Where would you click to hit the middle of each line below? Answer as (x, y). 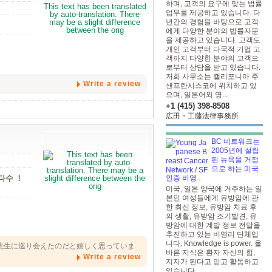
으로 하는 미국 (235, 169)
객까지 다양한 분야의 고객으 (212, 58)
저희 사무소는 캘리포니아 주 (212, 76)
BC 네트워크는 (236, 141)
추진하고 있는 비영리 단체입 (212, 234)
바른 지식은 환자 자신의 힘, (210, 253)
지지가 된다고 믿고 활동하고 (212, 262)
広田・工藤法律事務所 (202, 116)
